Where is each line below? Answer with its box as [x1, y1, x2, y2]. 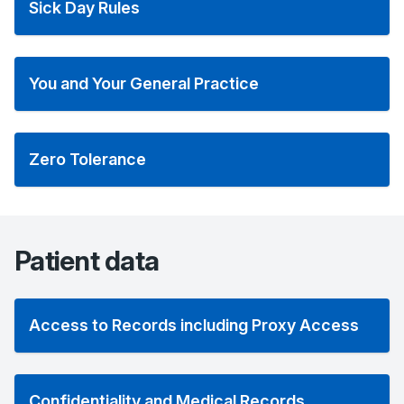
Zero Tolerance [29, 150, 146, 169]
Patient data [14, 244, 159, 277]
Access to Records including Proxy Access [29, 316, 359, 335]
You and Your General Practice [29, 74, 259, 93]
